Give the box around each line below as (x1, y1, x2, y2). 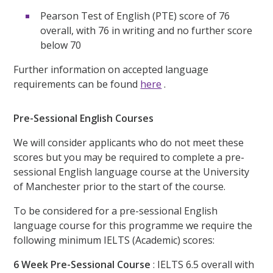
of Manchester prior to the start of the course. (13, 179, 226, 193)
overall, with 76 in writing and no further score (40, 24, 253, 38)
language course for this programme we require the (13, 218, 253, 232)
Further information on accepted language (13, 63, 209, 76)
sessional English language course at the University (13, 165, 250, 179)
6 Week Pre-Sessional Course (13, 257, 151, 271)
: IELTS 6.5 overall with (151, 257, 255, 271)
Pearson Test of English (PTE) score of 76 (40, 9, 230, 23)
